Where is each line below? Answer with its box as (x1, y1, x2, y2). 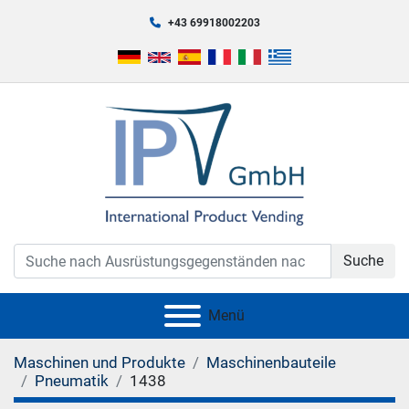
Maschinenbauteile (206, 353, 336, 372)
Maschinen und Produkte (14, 353, 185, 372)
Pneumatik (35, 372, 109, 390)
